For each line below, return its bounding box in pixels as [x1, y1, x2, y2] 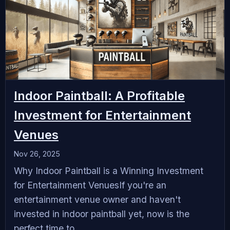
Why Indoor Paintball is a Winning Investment [14, 165, 203, 176]
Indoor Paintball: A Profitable [14, 88, 185, 103]
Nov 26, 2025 [14, 149, 60, 158]
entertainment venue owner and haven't [14, 194, 181, 205]
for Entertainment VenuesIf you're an [14, 179, 166, 190]
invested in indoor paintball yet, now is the [14, 208, 189, 219]
